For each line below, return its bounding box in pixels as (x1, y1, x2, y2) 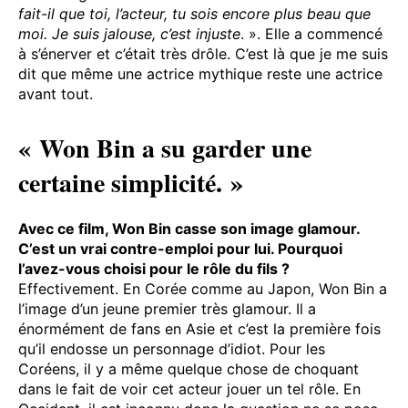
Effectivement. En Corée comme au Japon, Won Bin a (18, 280, 387, 299)
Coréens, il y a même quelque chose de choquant (18, 360, 359, 379)
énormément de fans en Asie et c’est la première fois (18, 320, 381, 339)
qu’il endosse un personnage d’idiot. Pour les (18, 340, 325, 359)
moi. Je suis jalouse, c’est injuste (18, 25, 240, 44)
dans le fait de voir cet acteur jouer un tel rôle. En (18, 380, 361, 399)
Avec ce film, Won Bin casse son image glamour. (18, 219, 360, 239)
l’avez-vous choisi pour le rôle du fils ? (18, 260, 290, 279)
